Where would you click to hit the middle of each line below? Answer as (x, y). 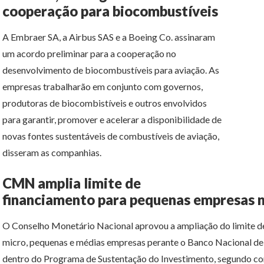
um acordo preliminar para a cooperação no (89, 53)
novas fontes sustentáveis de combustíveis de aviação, (111, 136)
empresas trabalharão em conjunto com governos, (103, 86)
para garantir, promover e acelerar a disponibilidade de (112, 119)
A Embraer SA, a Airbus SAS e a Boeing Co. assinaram (109, 37)
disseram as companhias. (52, 152)
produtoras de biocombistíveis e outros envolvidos (105, 103)
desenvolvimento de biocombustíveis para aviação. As (111, 70)
